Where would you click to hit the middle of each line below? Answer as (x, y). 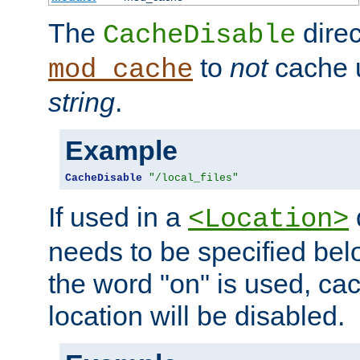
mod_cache (121, 70)
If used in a (118, 217)
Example (121, 150)
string (82, 102)
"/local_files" (194, 178)
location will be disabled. (196, 315)
